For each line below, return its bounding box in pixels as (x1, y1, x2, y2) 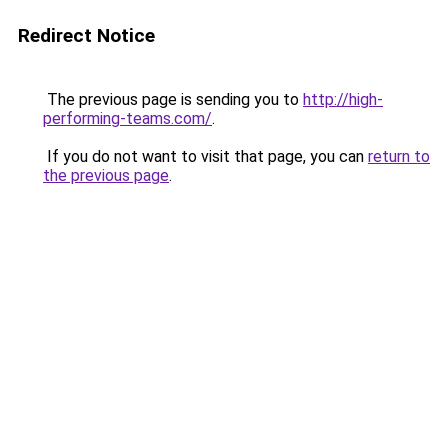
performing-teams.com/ (43, 109, 212, 128)
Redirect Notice (18, 24, 155, 47)
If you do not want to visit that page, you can (43, 147, 368, 166)
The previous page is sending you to (43, 90, 303, 109)
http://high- (303, 90, 383, 109)
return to (368, 147, 430, 166)
